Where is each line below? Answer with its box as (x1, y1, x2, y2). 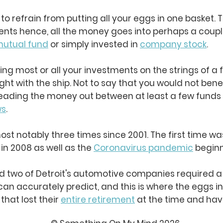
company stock (140, 38, 207, 50)
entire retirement (61, 193, 135, 206)
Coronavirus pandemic (94, 141, 193, 154)
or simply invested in (48, 38, 140, 50)
